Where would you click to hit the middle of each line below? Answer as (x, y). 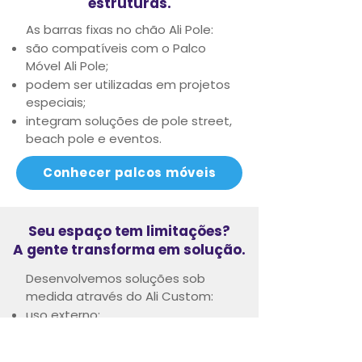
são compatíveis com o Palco (116, 48)
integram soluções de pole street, (129, 120)
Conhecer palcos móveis (129, 173)
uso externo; (63, 314)
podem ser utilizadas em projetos (128, 84)
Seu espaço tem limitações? (129, 231)
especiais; (56, 102)
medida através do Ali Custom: (120, 296)
